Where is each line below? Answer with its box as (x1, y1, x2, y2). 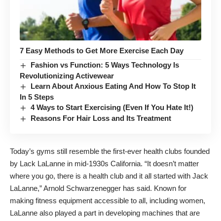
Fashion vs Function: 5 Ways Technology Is (31, 61, 180, 70)
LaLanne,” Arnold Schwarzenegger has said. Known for (10, 184, 186, 192)
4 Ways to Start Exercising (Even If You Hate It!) (31, 103, 194, 112)
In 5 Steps (20, 93, 54, 102)
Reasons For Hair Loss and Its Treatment (31, 114, 172, 123)
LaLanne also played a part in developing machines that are (10, 208, 200, 217)
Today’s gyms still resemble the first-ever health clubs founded (10, 147, 210, 155)
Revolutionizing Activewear (20, 72, 114, 80)
